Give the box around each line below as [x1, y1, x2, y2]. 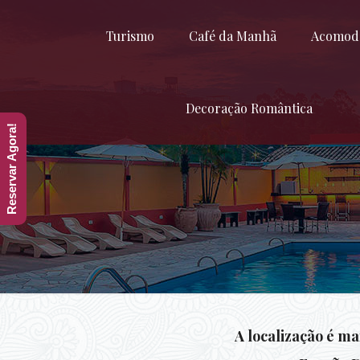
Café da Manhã [189, 27, 277, 44]
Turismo [106, 27, 155, 44]
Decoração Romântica [185, 100, 313, 117]
